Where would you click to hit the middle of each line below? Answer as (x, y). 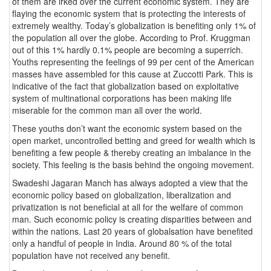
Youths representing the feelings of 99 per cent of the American (133, 61)
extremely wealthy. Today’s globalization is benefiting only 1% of (134, 25)
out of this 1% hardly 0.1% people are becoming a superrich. (128, 49)
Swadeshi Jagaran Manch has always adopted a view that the (130, 182)
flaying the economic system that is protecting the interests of (129, 13)
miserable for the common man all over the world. (107, 110)
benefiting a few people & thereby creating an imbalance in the (132, 152)
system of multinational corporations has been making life (122, 98)
